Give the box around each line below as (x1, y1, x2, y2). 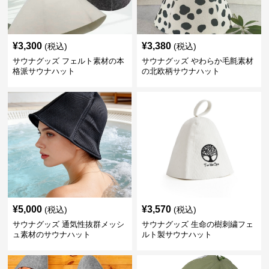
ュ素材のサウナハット (13, 230, 91, 239)
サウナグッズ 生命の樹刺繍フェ (141, 220, 253, 229)
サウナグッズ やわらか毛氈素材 (141, 56, 253, 65)
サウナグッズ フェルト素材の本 (13, 56, 125, 65)
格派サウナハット (13, 67, 76, 76)
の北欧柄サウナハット (141, 67, 220, 76)
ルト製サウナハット (141, 230, 212, 239)
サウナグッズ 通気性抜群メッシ (13, 220, 125, 229)
